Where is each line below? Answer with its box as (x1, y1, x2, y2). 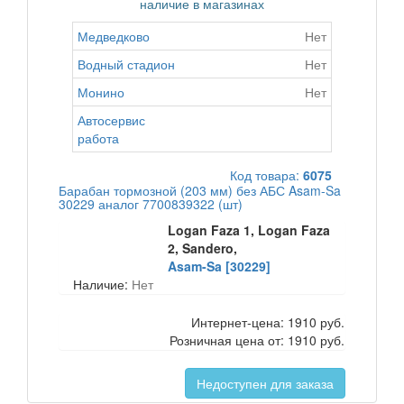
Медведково (78, 27, 150, 45)
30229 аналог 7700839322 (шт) (59, 195, 243, 213)
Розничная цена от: (170, 331, 288, 349)
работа (78, 129, 119, 147)
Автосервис (78, 111, 145, 129)
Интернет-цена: (191, 313, 288, 331)
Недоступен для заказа (197, 374, 334, 392)
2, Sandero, (168, 239, 238, 257)
